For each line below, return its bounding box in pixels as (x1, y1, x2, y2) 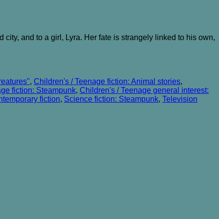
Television (162, 94, 197, 103)
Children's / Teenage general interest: (80, 86, 209, 94)
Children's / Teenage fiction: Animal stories (34, 77, 180, 86)
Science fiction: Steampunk (64, 94, 158, 103)
